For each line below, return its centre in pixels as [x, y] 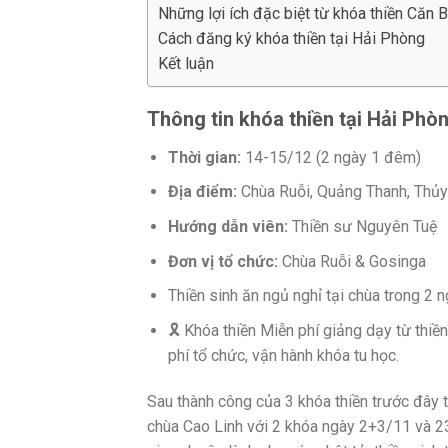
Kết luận [186, 63]
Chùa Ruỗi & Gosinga [351, 261]
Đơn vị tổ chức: [222, 261]
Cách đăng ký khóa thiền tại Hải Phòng [291, 38]
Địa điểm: [202, 192]
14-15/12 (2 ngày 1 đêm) [330, 157]
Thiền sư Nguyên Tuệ [362, 227]
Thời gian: [204, 157]
